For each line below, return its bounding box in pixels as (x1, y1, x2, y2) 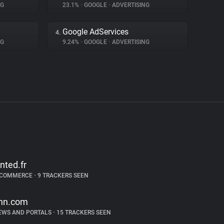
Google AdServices (62, 27, 128, 36)
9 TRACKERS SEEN (35, 172, 88, 179)
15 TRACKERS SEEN (54, 209, 111, 216)
